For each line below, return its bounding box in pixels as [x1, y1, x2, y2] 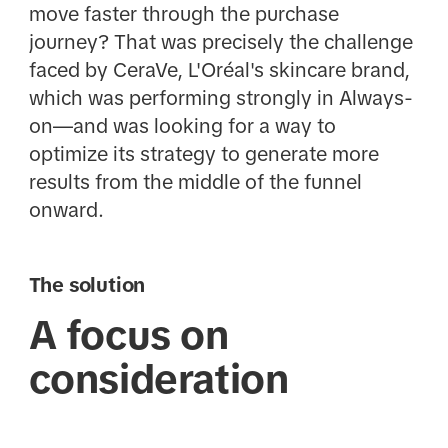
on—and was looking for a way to [28, 115, 336, 137]
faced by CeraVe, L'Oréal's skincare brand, [28, 59, 410, 81]
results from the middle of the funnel [28, 171, 362, 193]
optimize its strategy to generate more [28, 143, 379, 165]
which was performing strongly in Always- [28, 87, 413, 109]
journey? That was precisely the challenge [28, 31, 413, 53]
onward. [28, 199, 104, 221]
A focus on [28, 312, 229, 357]
